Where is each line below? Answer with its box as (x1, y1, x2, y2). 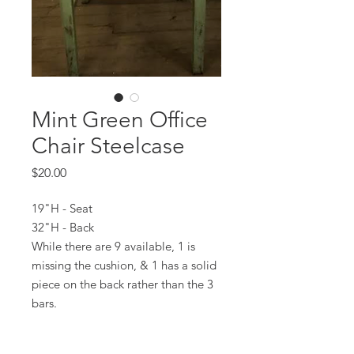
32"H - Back (32, 220, 94, 235)
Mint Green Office (32, 107, 208, 133)
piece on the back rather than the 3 (32, 277, 213, 292)
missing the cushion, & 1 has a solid (32, 258, 217, 273)
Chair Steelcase (32, 133, 185, 159)
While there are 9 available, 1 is (32, 239, 195, 254)
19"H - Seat (32, 201, 92, 216)
